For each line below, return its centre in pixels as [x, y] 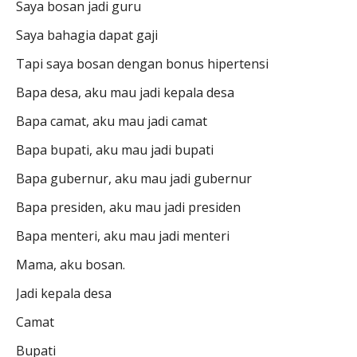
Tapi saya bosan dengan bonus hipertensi [142, 64]
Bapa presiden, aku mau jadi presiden [128, 208]
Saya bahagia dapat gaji [87, 35]
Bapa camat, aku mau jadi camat [112, 122]
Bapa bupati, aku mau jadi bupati [115, 150]
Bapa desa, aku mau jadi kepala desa [125, 93]
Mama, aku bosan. [71, 265]
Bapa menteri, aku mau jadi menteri [123, 236]
